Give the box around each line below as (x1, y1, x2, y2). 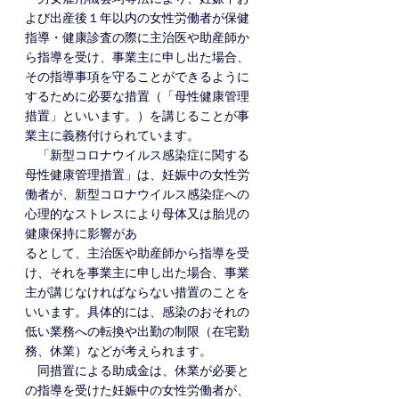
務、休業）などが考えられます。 (25, 344, 212, 358)
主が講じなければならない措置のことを (25, 285, 249, 299)
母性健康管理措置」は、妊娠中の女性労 (25, 167, 249, 182)
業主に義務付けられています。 (25, 128, 199, 142)
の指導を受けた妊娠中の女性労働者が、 (25, 383, 249, 397)
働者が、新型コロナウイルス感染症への (25, 187, 249, 201)
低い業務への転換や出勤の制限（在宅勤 (25, 324, 249, 338)
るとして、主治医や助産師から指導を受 (25, 246, 249, 260)
